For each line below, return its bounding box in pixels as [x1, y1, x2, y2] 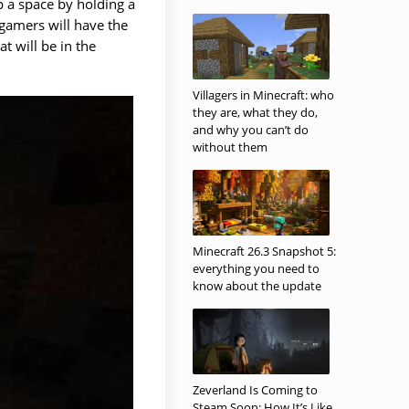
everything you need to [193, 260, 320, 277]
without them [193, 139, 267, 155]
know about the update [193, 278, 321, 294]
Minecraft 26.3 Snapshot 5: [193, 243, 336, 259]
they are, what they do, [193, 104, 318, 121]
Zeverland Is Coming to [193, 382, 318, 398]
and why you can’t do [193, 121, 309, 138]
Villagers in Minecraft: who [193, 87, 334, 103]
